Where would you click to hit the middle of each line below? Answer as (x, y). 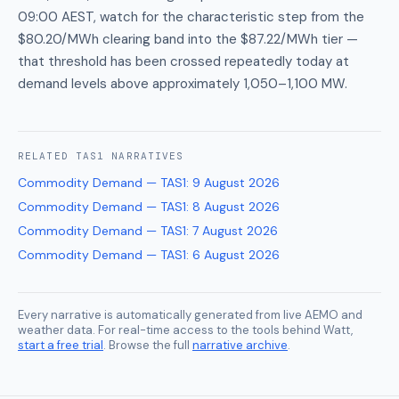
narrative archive (240, 345)
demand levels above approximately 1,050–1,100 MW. (183, 84)
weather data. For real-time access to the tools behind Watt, (185, 330)
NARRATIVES (148, 156)
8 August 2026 (236, 207)
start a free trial (61, 345)
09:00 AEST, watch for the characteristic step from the (191, 17)
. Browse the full (147, 345)
